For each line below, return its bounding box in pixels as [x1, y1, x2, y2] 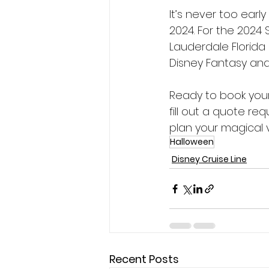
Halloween [170, 136, 214, 148]
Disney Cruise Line [172, 153, 247, 166]
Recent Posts [109, 252, 179, 267]
